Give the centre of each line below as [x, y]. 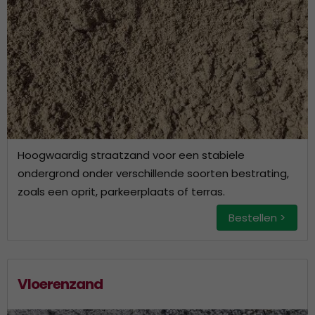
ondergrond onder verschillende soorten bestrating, [153, 173]
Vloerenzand [60, 284]
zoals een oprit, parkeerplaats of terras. [121, 192]
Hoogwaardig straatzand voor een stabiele [131, 155]
